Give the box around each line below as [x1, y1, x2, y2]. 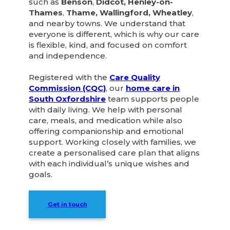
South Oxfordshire [29, 94, 106, 104]
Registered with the [29, 72, 110, 83]
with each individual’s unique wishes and [29, 159, 190, 169]
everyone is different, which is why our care [29, 29, 200, 40]
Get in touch [47, 201, 87, 208]
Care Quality [109, 72, 161, 83]
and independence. [29, 51, 107, 61]
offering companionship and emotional [29, 126, 184, 137]
